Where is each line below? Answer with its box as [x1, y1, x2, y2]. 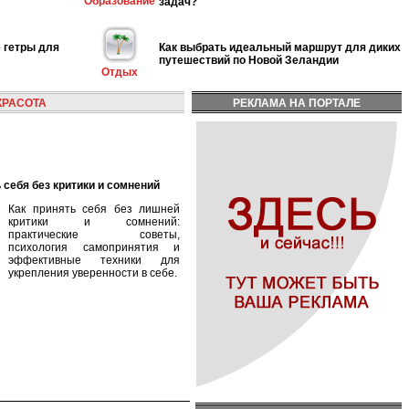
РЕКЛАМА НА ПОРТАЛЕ [233, 97, 361, 110]
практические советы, [8, 228, 180, 241]
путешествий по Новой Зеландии [159, 53, 339, 67]
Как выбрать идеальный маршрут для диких [159, 40, 401, 54]
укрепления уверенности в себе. [8, 267, 177, 279]
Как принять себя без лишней [8, 203, 180, 215]
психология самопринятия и [8, 241, 180, 254]
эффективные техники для [8, 254, 180, 267]
